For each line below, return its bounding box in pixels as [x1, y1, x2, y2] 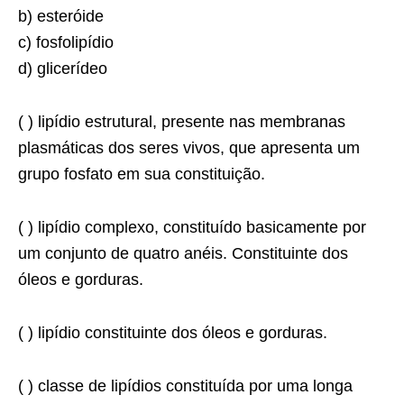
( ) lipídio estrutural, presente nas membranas [18, 113, 345, 131]
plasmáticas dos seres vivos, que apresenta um [18, 139, 360, 157]
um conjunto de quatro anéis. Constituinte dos [18, 244, 348, 262]
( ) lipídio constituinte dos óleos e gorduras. [18, 324, 327, 342]
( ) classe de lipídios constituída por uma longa [18, 377, 353, 395]
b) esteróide [18, 7, 104, 25]
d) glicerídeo [18, 60, 107, 78]
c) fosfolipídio [18, 33, 114, 51]
